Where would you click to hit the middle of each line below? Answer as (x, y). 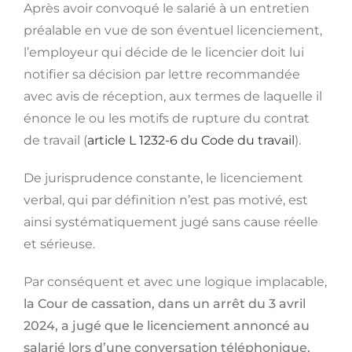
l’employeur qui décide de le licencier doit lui (163, 53)
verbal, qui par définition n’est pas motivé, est (165, 200)
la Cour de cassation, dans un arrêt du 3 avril (164, 304)
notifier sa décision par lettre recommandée (161, 75)
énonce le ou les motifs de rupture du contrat (166, 119)
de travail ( (55, 141)
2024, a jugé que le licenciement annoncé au (166, 326)
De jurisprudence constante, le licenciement (163, 178)
